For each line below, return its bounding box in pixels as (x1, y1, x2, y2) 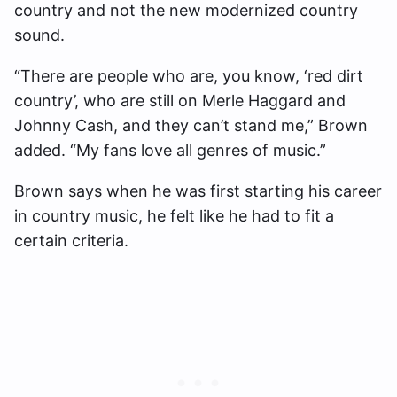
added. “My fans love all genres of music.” (14, 141, 326, 160)
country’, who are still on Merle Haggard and (14, 91, 346, 111)
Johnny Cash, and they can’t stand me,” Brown (14, 116, 368, 136)
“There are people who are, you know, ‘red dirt (14, 66, 363, 86)
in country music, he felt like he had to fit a (14, 206, 334, 226)
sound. (14, 26, 65, 45)
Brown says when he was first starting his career (14, 182, 382, 201)
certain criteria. (14, 231, 128, 251)
